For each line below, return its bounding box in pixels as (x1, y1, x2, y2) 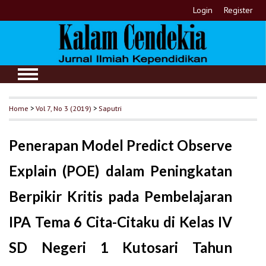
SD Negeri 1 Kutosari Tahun (9, 239, 233, 256)
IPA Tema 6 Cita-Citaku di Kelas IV (9, 213, 233, 231)
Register (224, 5, 254, 15)
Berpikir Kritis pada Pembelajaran (9, 188, 233, 205)
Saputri (99, 103, 122, 113)
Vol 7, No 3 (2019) (36, 103, 91, 113)
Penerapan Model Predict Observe (9, 137, 233, 154)
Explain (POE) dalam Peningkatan (9, 162, 233, 180)
